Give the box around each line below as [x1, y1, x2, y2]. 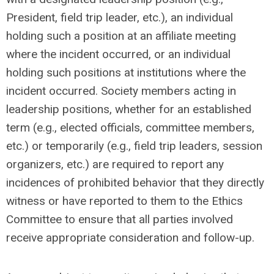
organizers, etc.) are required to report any [6, 157, 224, 171]
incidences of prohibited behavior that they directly [6, 176, 264, 190]
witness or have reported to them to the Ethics [6, 194, 243, 208]
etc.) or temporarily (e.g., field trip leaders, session [6, 139, 262, 153]
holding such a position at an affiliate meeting [6, 29, 236, 43]
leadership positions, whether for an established [6, 102, 251, 116]
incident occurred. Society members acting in [6, 84, 236, 98]
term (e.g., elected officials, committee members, [6, 120, 254, 135]
